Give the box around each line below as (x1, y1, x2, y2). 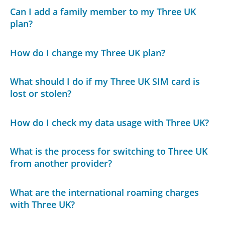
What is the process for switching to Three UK (10, 145, 208, 158)
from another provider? (10, 157, 113, 170)
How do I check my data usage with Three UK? (10, 116, 209, 129)
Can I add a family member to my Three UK (10, 5, 196, 18)
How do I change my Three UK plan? (10, 46, 166, 59)
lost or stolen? (10, 87, 72, 100)
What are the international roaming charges (10, 186, 199, 198)
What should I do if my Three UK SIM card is (10, 75, 200, 88)
